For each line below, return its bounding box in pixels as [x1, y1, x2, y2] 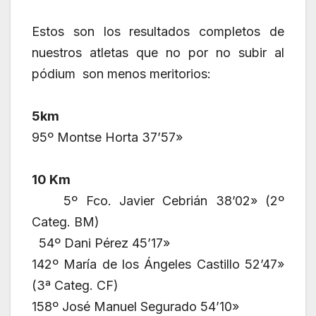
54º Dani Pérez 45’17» [32, 236, 170, 251]
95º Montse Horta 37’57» [32, 130, 183, 145]
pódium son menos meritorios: [32, 66, 211, 82]
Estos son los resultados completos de [32, 24, 284, 39]
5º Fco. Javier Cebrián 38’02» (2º [32, 193, 284, 209]
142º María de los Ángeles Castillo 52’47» [32, 257, 284, 272]
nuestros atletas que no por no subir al [32, 45, 284, 61]
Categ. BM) [32, 214, 99, 230]
